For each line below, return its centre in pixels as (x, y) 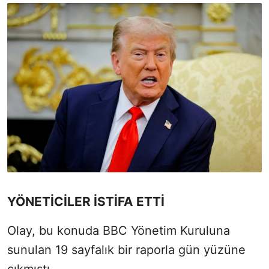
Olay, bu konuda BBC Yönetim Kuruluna (119, 231)
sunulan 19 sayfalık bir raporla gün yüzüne (126, 250)
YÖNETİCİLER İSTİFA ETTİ (86, 202)
